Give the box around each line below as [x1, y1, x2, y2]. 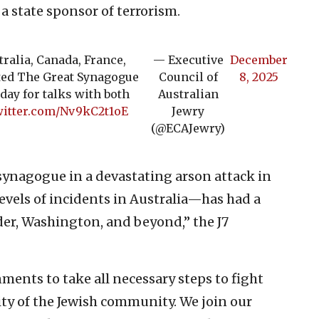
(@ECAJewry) [151, 120, 226, 135]
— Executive [152, 52, 224, 67]
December [230, 52, 288, 67]
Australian [157, 86, 219, 101]
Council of [158, 69, 218, 84]
